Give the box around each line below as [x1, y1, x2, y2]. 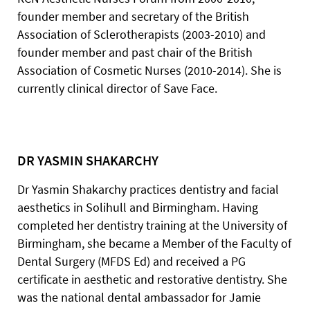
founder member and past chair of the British [17, 44, 253, 60]
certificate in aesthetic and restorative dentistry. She [17, 271, 287, 287]
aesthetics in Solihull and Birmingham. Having [17, 199, 258, 215]
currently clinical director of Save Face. [17, 80, 217, 96]
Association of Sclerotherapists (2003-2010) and [17, 26, 266, 42]
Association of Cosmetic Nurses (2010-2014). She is [17, 62, 282, 78]
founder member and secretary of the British [17, 8, 249, 24]
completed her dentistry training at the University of [17, 217, 287, 233]
